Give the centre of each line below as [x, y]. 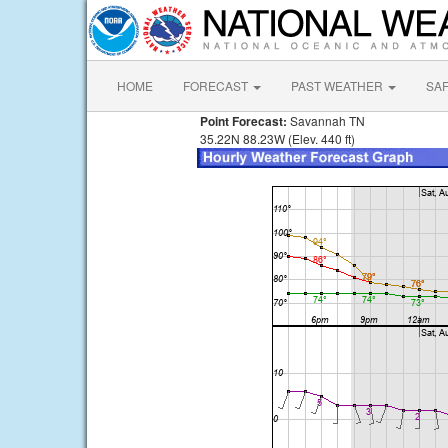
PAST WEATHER [338, 85]
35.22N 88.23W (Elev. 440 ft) [276, 138]
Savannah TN [326, 120]
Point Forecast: [242, 121]
